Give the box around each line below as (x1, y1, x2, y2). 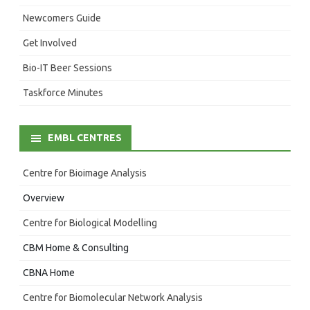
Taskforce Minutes (23, 86, 103, 98)
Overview (23, 192, 64, 203)
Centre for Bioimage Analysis (23, 167, 147, 179)
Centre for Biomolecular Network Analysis (23, 291, 203, 303)
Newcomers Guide (23, 12, 101, 24)
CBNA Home (23, 266, 75, 278)
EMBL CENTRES (48, 131, 122, 143)
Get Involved (23, 37, 77, 48)
